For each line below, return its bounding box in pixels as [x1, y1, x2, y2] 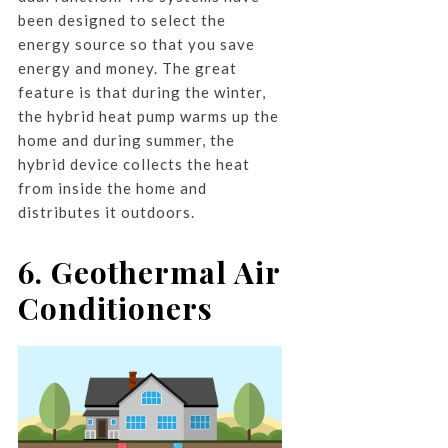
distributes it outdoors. [17, 203, 195, 222]
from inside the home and [17, 179, 207, 198]
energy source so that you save [17, 35, 255, 54]
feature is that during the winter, [17, 83, 266, 102]
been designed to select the [17, 11, 226, 30]
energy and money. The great [17, 59, 237, 78]
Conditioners [17, 288, 213, 329]
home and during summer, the [17, 131, 235, 150]
